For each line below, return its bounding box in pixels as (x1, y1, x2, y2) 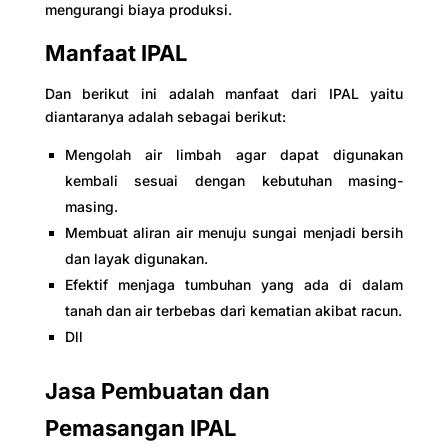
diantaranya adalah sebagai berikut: (44, 108, 286, 125)
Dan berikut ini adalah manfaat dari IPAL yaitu (44, 85, 404, 102)
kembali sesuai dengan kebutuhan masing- (64, 172, 404, 189)
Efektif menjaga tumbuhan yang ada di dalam (64, 276, 404, 293)
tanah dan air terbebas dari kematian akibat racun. (64, 302, 402, 319)
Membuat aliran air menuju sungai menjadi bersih (64, 224, 404, 241)
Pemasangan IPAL (44, 415, 236, 441)
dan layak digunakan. (64, 250, 208, 267)
